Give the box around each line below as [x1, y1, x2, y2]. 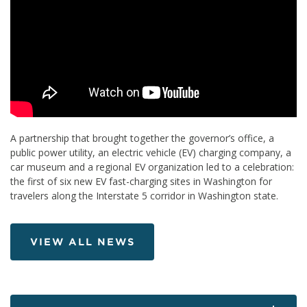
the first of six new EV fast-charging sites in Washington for [10, 174, 272, 188]
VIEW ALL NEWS [29, 236, 135, 247]
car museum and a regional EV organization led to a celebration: [10, 160, 294, 173]
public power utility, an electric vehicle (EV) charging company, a [10, 145, 291, 159]
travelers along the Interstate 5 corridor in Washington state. [10, 188, 278, 202]
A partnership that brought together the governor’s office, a [10, 131, 274, 145]
